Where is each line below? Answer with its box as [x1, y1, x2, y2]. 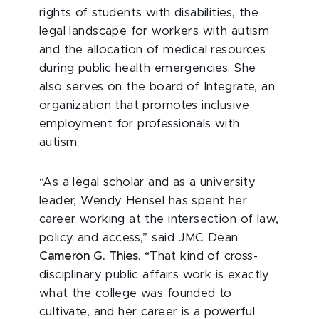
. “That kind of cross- [138, 250, 258, 262]
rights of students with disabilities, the [39, 6, 259, 19]
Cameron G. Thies [39, 250, 138, 262]
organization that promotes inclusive [39, 99, 249, 111]
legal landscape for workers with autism [39, 25, 270, 37]
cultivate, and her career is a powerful [39, 305, 256, 318]
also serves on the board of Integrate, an [39, 80, 276, 93]
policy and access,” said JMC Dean [39, 231, 239, 244]
